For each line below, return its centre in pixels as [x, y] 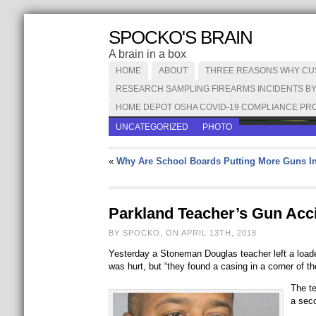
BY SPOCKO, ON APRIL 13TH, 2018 [182, 233]
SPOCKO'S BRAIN [180, 37]
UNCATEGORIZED [152, 127]
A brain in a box [147, 54]
